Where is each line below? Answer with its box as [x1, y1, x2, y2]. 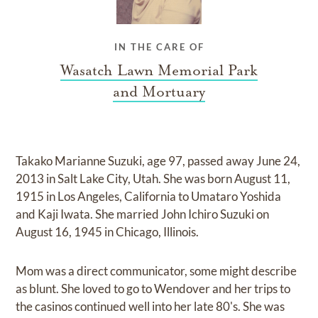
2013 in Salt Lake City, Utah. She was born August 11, [16, 170, 291, 186]
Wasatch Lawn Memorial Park [60, 60, 258, 79]
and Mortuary [113, 82, 205, 101]
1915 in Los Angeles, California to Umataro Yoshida [16, 188, 282, 204]
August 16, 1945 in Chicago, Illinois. [16, 224, 199, 239]
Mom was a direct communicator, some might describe [16, 263, 297, 278]
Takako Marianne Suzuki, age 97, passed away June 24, [16, 153, 301, 168]
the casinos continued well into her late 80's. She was [16, 298, 285, 314]
